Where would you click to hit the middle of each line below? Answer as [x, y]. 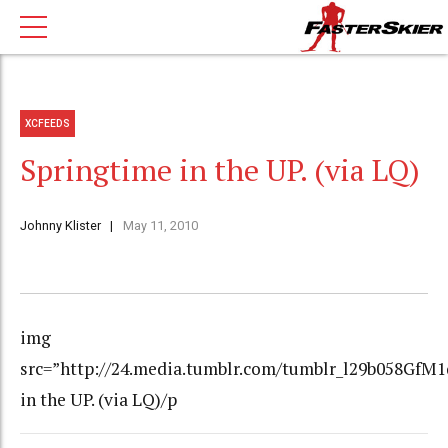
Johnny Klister [60, 226]
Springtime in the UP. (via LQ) [220, 170]
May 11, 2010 [160, 226]
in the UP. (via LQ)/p [98, 400]
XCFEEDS [48, 123]
